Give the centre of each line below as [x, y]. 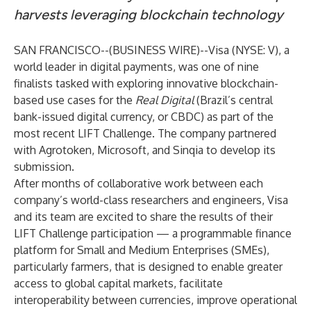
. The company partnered [214, 133]
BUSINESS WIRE [154, 50]
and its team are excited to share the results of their [143, 217]
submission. [44, 167]
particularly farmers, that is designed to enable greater [148, 267]
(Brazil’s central [233, 100]
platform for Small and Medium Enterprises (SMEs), [142, 250]
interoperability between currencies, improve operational [155, 300]
